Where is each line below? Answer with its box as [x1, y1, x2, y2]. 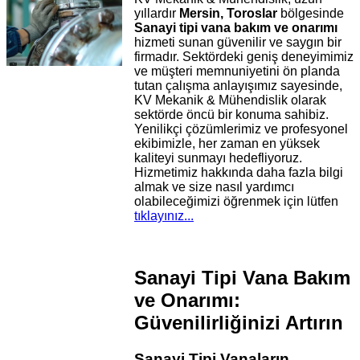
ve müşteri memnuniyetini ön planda [134, 64, 341, 79]
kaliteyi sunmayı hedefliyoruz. [134, 151, 303, 166]
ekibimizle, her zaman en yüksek [134, 137, 321, 151]
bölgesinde [277, 6, 345, 21]
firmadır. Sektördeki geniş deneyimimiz [134, 50, 354, 64]
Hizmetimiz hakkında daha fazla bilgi [134, 166, 344, 180]
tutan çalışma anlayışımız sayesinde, [134, 79, 343, 93]
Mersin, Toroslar [179, 6, 278, 21]
